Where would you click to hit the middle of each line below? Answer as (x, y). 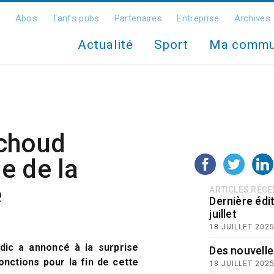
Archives (252, 18)
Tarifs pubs (76, 18)
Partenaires (138, 18)
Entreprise (198, 18)
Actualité (106, 45)
